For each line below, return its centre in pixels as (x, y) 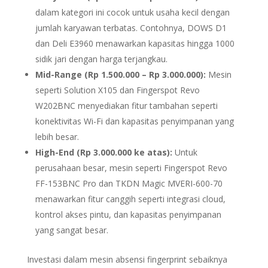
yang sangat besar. (71, 230)
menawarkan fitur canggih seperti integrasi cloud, (130, 199)
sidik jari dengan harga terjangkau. (101, 59)
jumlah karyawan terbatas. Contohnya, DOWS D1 (131, 28)
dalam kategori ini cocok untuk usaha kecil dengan (132, 12)
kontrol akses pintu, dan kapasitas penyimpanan (128, 214)
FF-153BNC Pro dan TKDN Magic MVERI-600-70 (129, 183)
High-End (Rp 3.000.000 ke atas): (103, 152)
